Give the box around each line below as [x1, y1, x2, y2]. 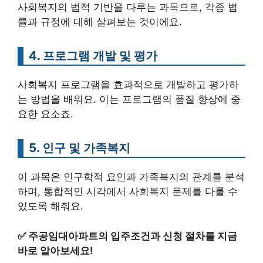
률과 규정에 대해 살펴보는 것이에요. [18, 16, 182, 28]
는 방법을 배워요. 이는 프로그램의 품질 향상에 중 [18, 93, 241, 106]
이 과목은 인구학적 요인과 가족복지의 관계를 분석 [18, 171, 245, 183]
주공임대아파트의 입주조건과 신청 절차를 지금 [28, 230, 237, 242]
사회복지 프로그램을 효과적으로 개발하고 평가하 [18, 79, 239, 91]
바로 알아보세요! [18, 244, 93, 257]
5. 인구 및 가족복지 [29, 140, 130, 156]
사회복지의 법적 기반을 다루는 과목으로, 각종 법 [18, 1, 238, 14]
